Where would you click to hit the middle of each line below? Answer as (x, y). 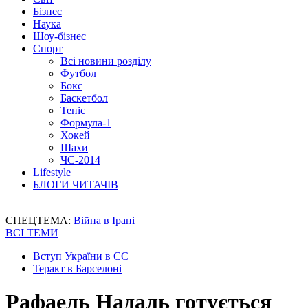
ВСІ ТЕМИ (32, 233)
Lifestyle (52, 172)
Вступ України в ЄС (81, 256)
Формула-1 (86, 123)
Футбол (78, 73)
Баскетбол (84, 98)
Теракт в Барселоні (77, 268)
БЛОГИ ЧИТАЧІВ (76, 185)
